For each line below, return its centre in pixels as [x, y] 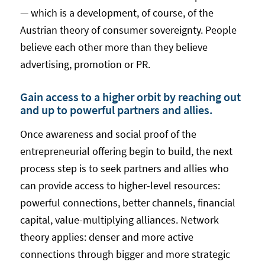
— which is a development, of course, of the [117, 12]
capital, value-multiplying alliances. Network [119, 219]
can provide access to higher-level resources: [120, 185]
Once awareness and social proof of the [108, 134]
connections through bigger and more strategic [125, 254]
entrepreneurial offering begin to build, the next [126, 151]
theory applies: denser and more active [106, 237]
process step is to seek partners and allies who [124, 168]
